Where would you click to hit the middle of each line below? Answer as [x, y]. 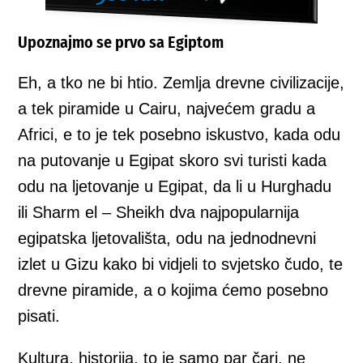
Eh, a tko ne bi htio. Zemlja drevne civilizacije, [181, 83]
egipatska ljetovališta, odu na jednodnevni [167, 238]
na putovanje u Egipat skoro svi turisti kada [173, 160]
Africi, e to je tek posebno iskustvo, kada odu [179, 135]
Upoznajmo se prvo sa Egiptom [121, 42]
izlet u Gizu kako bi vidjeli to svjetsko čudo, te [181, 264]
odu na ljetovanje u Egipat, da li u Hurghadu [175, 186]
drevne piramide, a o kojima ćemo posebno [173, 290]
